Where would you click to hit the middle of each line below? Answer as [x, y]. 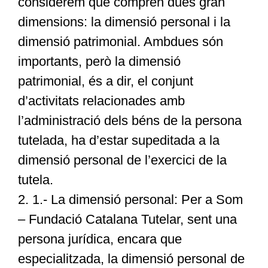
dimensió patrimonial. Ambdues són [120, 42]
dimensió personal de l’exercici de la [122, 160]
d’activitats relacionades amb [101, 101]
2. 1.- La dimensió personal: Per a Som [130, 200]
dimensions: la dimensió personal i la [124, 22]
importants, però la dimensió [99, 62]
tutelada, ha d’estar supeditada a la [118, 141]
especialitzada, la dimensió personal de [131, 259]
